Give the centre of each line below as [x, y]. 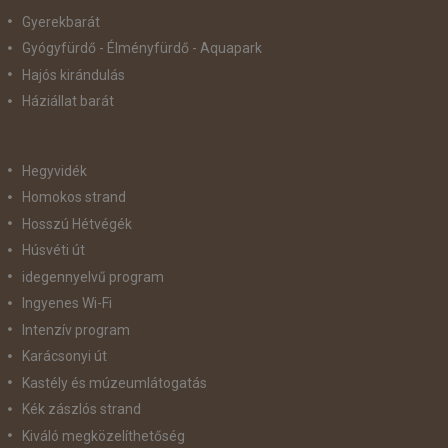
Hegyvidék [54, 170]
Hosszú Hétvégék [76, 223]
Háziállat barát [67, 101]
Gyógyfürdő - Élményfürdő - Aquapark [141, 48]
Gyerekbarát [60, 21]
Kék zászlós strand [81, 409]
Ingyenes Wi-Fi [66, 303]
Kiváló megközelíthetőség [103, 435]
